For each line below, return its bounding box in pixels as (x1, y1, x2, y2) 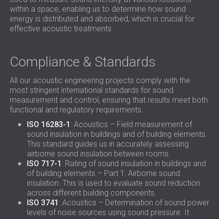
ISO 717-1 (27, 159, 62, 168)
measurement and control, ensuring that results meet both (10, 95, 208, 105)
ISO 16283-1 (27, 120, 70, 129)
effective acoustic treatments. (10, 24, 113, 33)
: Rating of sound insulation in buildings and (62, 159, 206, 168)
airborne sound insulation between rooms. (27, 149, 171, 158)
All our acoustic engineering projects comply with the (10, 76, 190, 85)
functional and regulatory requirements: (10, 105, 143, 114)
